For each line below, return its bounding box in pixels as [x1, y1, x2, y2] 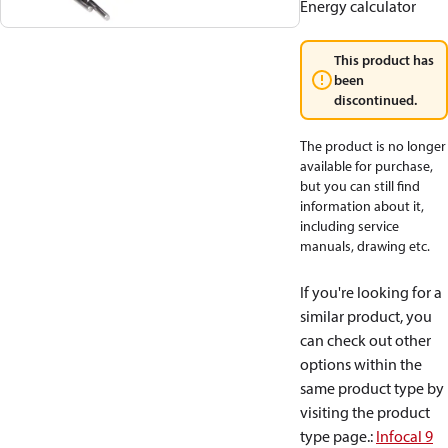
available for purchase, [300, 157, 433, 175]
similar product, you [300, 306, 432, 326]
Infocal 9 [376, 426, 433, 446]
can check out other [300, 330, 431, 350]
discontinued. [334, 91, 417, 109]
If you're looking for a [300, 282, 442, 302]
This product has [334, 51, 434, 69]
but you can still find [300, 177, 420, 195]
